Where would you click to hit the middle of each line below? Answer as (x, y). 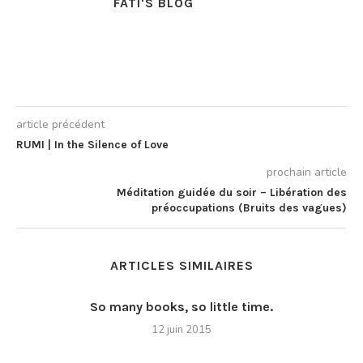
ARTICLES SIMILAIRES (181, 265)
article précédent (60, 124)
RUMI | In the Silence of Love (92, 144)
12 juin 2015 (181, 329)
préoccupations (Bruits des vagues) (249, 207)
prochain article (307, 172)
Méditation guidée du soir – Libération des (232, 192)
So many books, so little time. (181, 306)
